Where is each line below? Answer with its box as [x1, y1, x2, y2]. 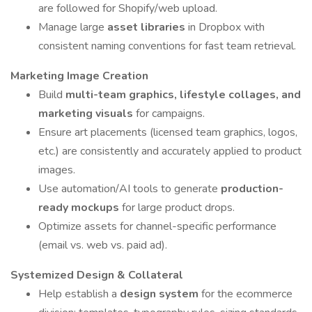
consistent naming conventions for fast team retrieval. [38, 38, 296, 54]
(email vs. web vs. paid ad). [38, 237, 167, 253]
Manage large [38, 19, 107, 35]
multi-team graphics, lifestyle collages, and [65, 87, 301, 102]
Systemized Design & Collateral [10, 267, 183, 283]
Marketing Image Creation [10, 68, 148, 84]
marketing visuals [38, 106, 136, 121]
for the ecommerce [201, 286, 292, 302]
